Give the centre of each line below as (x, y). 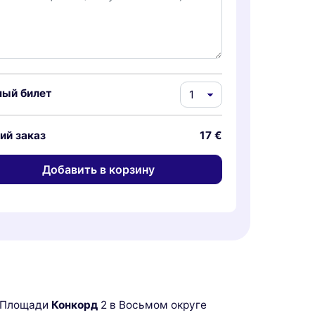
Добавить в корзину (98, 169)
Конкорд (75, 305)
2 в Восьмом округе (152, 305)
